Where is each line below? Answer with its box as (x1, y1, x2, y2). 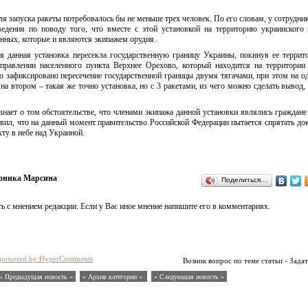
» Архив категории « (82, 273, 144, 280)
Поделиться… (221, 176, 267, 184)
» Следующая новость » (154, 273, 224, 280)
